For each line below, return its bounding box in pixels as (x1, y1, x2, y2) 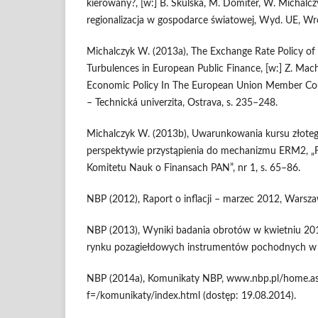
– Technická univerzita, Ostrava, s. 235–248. (87, 98, 278, 109)
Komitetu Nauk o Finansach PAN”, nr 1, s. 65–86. (87, 163, 300, 174)
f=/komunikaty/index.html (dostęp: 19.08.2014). (87, 291, 296, 302)
